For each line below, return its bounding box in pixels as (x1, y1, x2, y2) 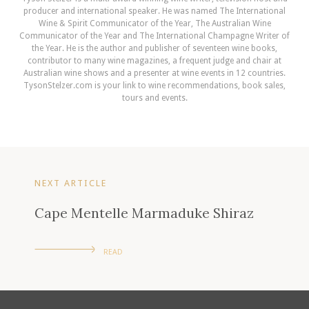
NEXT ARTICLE (34, 177, 107, 188)
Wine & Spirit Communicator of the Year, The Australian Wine (38, 18, 271, 28)
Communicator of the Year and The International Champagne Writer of (19, 30, 290, 41)
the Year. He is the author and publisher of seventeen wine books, (32, 43, 277, 53)
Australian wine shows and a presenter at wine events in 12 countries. (23, 68, 286, 78)
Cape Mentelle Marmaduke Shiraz (34, 204, 254, 222)
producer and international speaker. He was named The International (23, 6, 286, 16)
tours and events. (121, 92, 188, 103)
